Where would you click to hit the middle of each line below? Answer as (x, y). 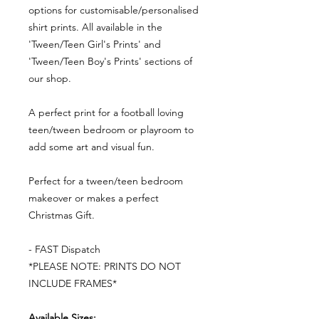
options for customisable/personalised (114, 10)
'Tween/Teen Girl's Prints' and (95, 45)
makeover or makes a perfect (94, 198)
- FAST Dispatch (64, 250)
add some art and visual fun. (91, 147)
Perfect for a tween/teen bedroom (106, 181)
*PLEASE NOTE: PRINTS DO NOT (105, 267)
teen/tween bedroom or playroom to (111, 130)
